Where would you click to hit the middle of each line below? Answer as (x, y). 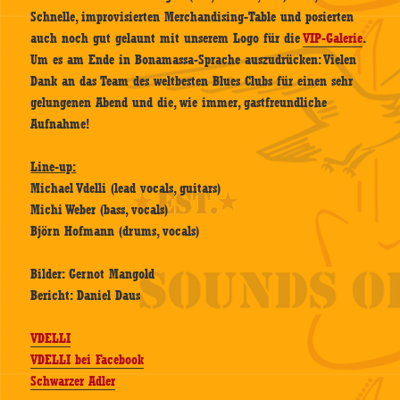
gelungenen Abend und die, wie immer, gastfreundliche (179, 103)
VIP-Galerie (333, 39)
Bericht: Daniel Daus (86, 296)
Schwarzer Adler (73, 382)
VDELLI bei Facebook (87, 360)
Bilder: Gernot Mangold (93, 275)
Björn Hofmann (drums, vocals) (115, 232)
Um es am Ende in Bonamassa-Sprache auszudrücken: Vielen (194, 60)
